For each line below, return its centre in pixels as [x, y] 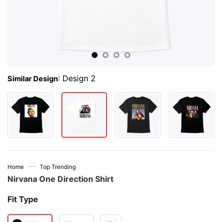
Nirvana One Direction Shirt [60, 179]
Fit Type [23, 199]
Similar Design [33, 79]
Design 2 [79, 79]
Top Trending [58, 167]
